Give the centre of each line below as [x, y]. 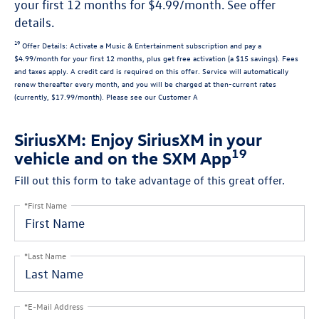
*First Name [46, 204]
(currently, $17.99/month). [60, 96]
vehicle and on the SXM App [123, 157]
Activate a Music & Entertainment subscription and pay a [164, 45]
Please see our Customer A [152, 96]
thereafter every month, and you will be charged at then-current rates [156, 83]
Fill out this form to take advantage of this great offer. [150, 180]
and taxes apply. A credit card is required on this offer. [108, 70]
